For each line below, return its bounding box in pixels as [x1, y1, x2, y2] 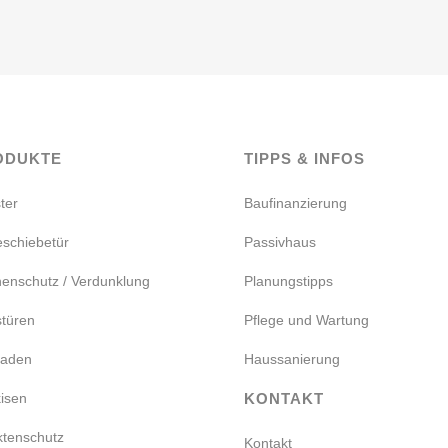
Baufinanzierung [244, 195, 347, 211]
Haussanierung [244, 351, 340, 367]
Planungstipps [244, 273, 333, 289]
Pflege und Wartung [244, 312, 369, 328]
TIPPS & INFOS [244, 150, 365, 167]
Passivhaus [244, 234, 316, 250]
